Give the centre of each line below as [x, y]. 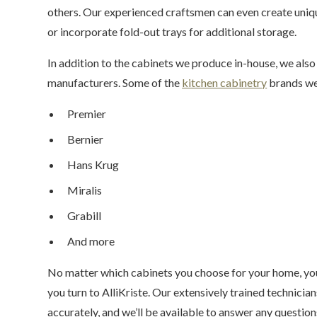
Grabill [85, 215]
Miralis [85, 190]
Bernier [86, 139]
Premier [87, 114]
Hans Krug [93, 165]
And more [91, 241]
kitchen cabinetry [225, 82]
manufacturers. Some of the [115, 82]
